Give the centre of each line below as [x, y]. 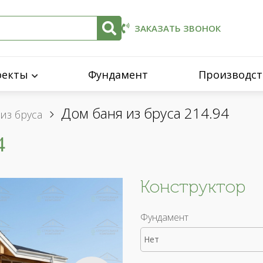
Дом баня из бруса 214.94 [145, 113]
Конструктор [193, 187]
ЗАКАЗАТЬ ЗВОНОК [177, 28]
